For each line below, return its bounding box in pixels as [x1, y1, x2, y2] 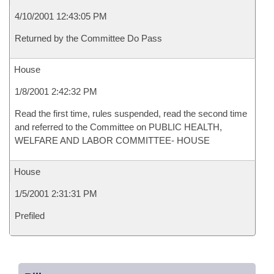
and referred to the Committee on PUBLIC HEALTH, [15, 122, 222, 132]
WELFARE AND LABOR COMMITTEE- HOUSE [15, 135, 210, 146]
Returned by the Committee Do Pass [15, 33, 162, 43]
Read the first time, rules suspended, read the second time [15, 108, 247, 119]
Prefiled [15, 210, 45, 221]
